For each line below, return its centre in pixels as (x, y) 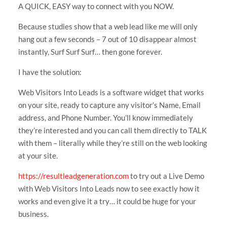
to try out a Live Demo (166, 176)
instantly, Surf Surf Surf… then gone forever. (90, 51)
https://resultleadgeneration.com (73, 176)
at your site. (38, 155)
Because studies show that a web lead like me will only (108, 26)
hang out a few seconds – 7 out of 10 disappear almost (107, 39)
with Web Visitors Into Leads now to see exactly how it (109, 188)
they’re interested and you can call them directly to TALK (112, 130)
